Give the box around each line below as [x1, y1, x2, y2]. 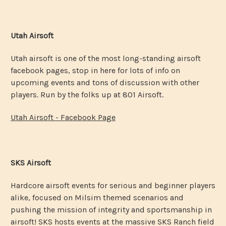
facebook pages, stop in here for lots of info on [11, 65, 180, 75]
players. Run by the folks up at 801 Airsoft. [11, 89, 163, 99]
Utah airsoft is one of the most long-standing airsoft [11, 53, 201, 63]
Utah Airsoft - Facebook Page [11, 112, 116, 122]
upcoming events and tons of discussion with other [11, 77, 199, 87]
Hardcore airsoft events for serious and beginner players [11, 180, 215, 190]
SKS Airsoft [11, 157, 51, 167]
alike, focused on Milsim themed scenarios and [11, 192, 184, 202]
